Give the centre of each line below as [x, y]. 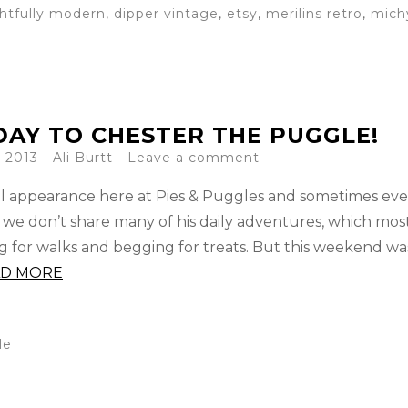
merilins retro [314, 14]
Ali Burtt [83, 158]
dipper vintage [166, 14]
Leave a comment [194, 158]
